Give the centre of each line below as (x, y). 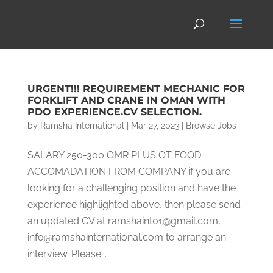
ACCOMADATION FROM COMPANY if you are (129, 172)
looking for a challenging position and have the (131, 188)
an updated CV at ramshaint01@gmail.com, (124, 221)
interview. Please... (67, 254)
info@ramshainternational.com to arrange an (126, 237)
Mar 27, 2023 (155, 126)
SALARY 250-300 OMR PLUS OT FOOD (114, 155)
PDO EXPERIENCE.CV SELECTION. (114, 112)
